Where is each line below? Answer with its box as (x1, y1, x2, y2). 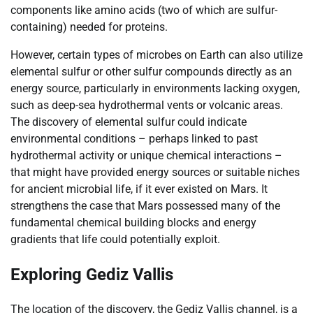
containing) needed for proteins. (10, 20, 168, 34)
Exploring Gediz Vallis (10, 264, 173, 284)
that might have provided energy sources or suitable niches (10, 165, 300, 179)
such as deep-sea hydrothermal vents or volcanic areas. (10, 98, 283, 112)
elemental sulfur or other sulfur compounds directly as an (10, 64, 292, 78)
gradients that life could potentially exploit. (10, 232, 220, 246)
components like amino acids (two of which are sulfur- (10, 3, 277, 17)
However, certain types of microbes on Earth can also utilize (10, 48, 303, 61)
